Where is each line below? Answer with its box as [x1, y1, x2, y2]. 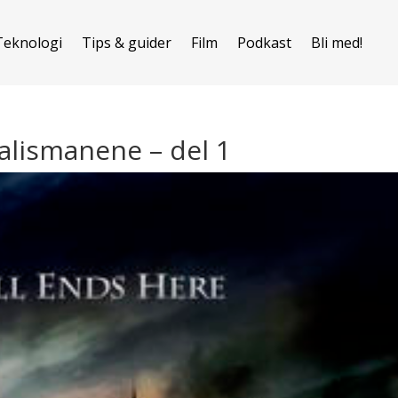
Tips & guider [81, 33, 171, 52]
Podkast [236, 33, 291, 52]
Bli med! [310, 33, 362, 52]
